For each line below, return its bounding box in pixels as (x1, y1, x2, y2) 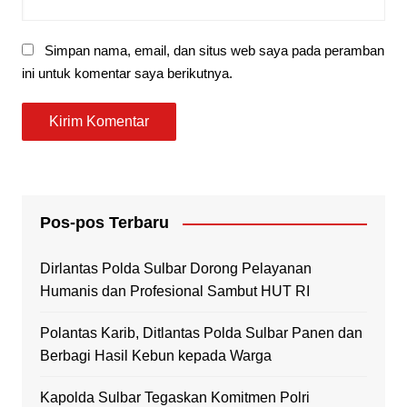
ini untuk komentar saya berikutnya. (21, 65, 233, 82)
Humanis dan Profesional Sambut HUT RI (39, 283, 310, 300)
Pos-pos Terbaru (39, 213, 169, 233)
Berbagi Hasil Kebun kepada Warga (39, 348, 272, 364)
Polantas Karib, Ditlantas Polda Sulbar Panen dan (39, 325, 362, 342)
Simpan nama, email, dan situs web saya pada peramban (44, 43, 384, 59)
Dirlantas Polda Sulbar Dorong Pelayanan (39, 261, 312, 277)
